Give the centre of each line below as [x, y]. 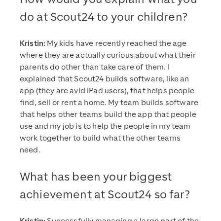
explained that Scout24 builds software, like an [105, 79]
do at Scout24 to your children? [104, 17]
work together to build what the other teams [100, 138]
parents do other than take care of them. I [95, 67]
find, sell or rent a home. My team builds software [109, 103]
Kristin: [34, 44]
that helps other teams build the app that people [108, 115]
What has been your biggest [96, 177]
